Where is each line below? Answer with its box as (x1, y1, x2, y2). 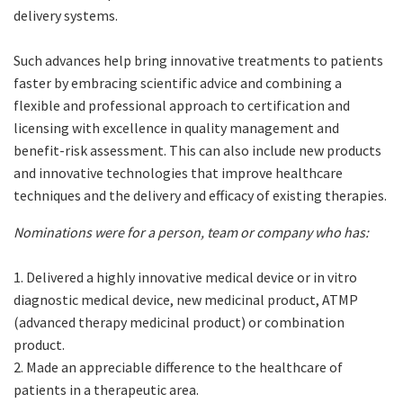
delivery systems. (13, 6, 118, 25)
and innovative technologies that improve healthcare (13, 164, 343, 183)
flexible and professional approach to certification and (13, 96, 350, 115)
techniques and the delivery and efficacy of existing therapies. (13, 186, 387, 205)
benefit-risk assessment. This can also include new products (13, 141, 381, 160)
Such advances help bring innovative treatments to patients (13, 51, 383, 70)
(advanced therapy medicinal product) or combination (13, 313, 345, 332)
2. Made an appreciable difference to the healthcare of (13, 358, 343, 377)
